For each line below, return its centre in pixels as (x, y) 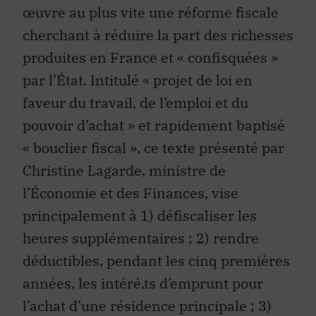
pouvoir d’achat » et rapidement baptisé (154, 104)
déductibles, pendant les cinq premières (156, 240)
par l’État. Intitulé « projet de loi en (138, 59)
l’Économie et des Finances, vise (130, 172)
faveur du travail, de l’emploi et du (135, 82)
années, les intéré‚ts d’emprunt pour (143, 262)
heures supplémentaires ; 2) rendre (141, 217)
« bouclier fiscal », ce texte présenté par (153, 127)
